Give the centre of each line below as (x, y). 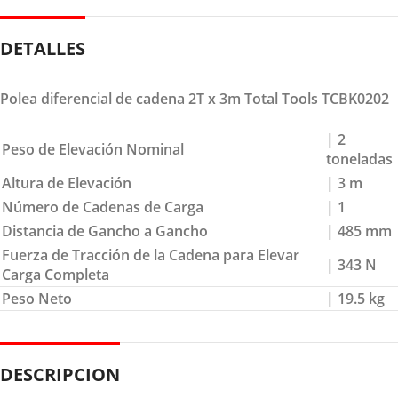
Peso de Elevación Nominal (93, 149)
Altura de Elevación (67, 183)
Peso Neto (37, 298)
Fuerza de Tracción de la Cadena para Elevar (151, 255)
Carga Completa (56, 274)
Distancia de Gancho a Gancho (105, 231)
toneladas (359, 159)
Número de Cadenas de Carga (103, 207)
